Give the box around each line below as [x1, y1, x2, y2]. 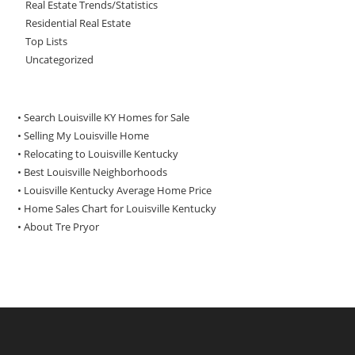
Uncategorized [25, 52, 94, 67]
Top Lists [25, 33, 68, 48]
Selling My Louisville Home [24, 128, 150, 143]
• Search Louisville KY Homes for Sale [17, 109, 190, 124]
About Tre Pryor [24, 219, 100, 234]
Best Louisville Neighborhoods [24, 164, 168, 179]
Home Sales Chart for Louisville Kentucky [24, 200, 217, 216]
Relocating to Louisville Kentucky [24, 146, 179, 161]
